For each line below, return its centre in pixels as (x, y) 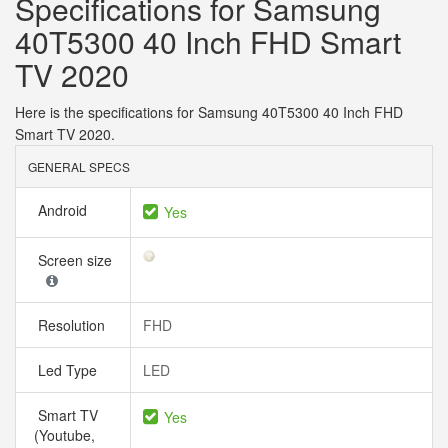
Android (64, 210)
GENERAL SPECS (79, 166)
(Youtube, (64, 435)
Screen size (73, 260)
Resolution (73, 325)
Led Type (69, 370)
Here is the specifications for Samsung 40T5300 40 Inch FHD (209, 112)
